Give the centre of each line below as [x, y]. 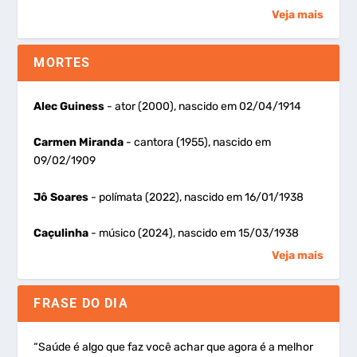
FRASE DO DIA [81, 304]
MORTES [62, 62]
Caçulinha [61, 233]
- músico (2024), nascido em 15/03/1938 [194, 233]
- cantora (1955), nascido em [198, 143]
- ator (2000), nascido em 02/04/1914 [203, 106]
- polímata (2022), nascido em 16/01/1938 [196, 197]
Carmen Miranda [79, 143]
